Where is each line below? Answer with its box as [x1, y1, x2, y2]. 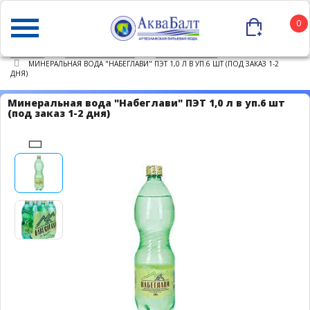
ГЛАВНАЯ [10, 48, 44, 57]
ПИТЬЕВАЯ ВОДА [156, 48, 217, 57]
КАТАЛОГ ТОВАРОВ [64, 48, 135, 57]
